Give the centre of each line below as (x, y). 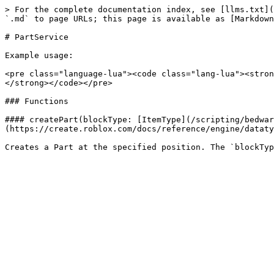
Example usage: (39, 55)
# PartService (37, 37)
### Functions (37, 101)
